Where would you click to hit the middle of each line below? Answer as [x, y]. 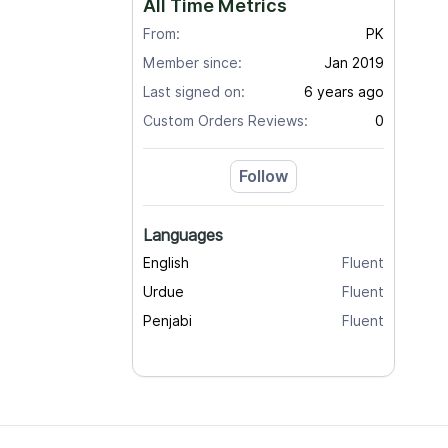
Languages [183, 235]
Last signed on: [194, 92]
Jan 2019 [353, 63]
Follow [263, 176]
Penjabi [167, 321]
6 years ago [343, 92]
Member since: [192, 63]
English [166, 263]
